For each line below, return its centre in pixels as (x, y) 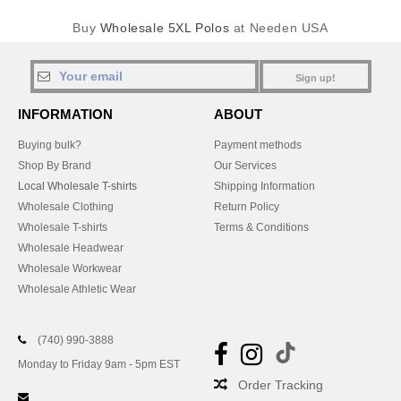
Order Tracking (281, 385)
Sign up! (316, 78)
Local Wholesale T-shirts (77, 186)
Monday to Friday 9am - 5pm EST (99, 364)
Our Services (245, 166)
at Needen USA (279, 28)
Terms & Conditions (261, 227)
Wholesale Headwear (71, 248)
